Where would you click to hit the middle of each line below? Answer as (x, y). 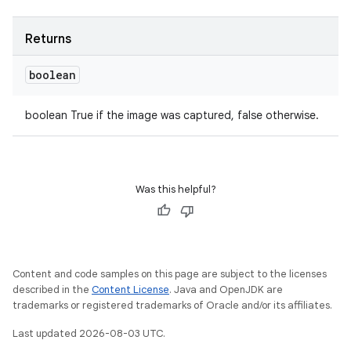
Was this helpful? (175, 189)
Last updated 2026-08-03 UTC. (89, 333)
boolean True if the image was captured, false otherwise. (172, 115)
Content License (130, 289)
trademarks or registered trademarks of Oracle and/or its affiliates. (172, 305)
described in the (52, 289)
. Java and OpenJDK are (226, 289)
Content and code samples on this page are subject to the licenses (170, 274)
